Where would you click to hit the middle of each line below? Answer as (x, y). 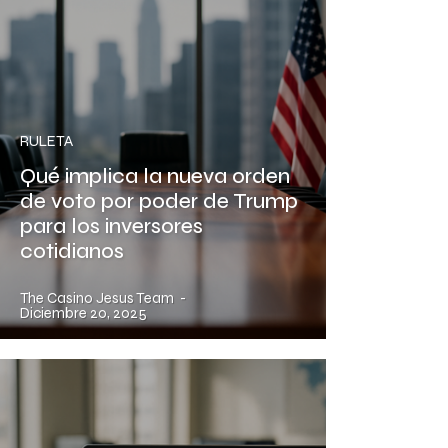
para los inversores (111, 227)
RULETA (46, 141)
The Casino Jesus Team (97, 298)
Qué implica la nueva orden (155, 177)
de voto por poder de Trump (159, 202)
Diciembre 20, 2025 (83, 313)
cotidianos (72, 252)
